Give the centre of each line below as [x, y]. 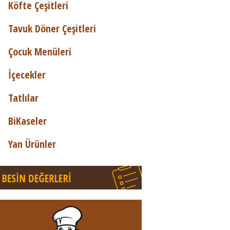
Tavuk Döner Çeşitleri [52, 28]
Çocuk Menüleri [40, 51]
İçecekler [27, 74]
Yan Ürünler [32, 144]
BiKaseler [27, 121]
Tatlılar [23, 98]
